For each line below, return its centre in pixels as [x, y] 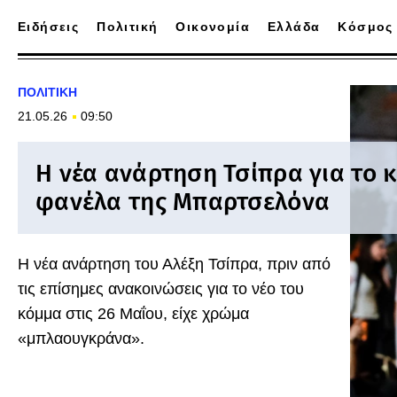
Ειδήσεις [49, 27]
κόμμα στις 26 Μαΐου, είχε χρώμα [133, 314]
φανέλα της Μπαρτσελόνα [183, 202]
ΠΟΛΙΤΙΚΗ [47, 92]
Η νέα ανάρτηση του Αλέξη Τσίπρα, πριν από [174, 264]
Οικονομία [213, 27]
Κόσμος [366, 27]
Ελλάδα [294, 27]
